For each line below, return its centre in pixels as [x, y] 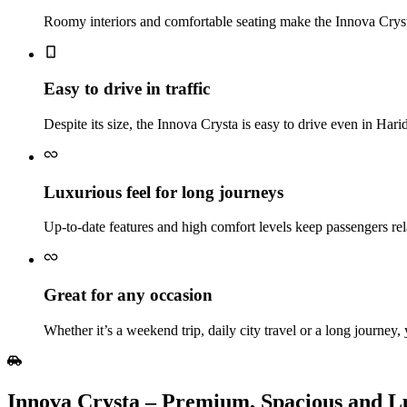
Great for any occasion [128, 295]
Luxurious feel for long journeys [164, 192]
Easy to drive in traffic [127, 89]
